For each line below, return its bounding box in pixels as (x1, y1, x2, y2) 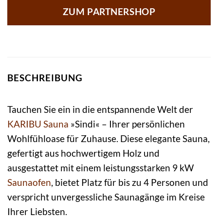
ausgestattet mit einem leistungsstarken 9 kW (7, 162, 194, 173)
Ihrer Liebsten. (7, 205, 67, 217)
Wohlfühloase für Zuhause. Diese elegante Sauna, (7, 132, 210, 144)
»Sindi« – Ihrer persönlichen (69, 118, 185, 129)
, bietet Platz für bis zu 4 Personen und (51, 176, 208, 188)
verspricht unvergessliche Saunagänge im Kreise (7, 191, 205, 202)
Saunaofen (7, 176, 51, 188)
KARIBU (7, 118, 41, 129)
